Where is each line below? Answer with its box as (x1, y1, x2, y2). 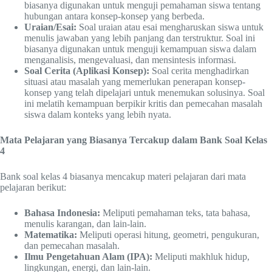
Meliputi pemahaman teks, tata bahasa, (100, 208, 250, 219)
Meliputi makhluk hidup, (152, 251, 250, 262)
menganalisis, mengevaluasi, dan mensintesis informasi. (24, 55, 236, 66)
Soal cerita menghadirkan (149, 66, 249, 76)
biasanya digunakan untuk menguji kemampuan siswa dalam (24, 44, 256, 55)
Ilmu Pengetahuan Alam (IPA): (24, 251, 152, 262)
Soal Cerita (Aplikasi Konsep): (24, 66, 149, 76)
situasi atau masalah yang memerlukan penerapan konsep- (24, 76, 245, 87)
